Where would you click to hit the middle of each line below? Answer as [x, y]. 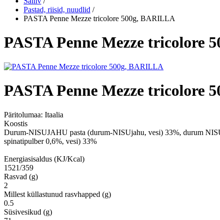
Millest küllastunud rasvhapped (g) [57, 194]
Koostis [16, 123]
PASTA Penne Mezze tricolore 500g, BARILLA [99, 18]
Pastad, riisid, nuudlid [57, 10]
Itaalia [54, 114]
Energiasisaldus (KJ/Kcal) [44, 159]
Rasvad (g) [21, 176]
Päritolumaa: [24, 114]
